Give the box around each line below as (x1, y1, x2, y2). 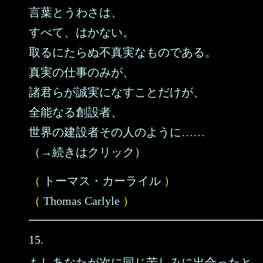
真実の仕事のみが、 (29, 66, 134, 79)
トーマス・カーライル (43, 174, 161, 187)
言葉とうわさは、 (29, 6, 123, 19)
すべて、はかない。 (29, 26, 134, 39)
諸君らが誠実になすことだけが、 (29, 86, 205, 99)
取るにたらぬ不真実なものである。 (29, 46, 217, 59)
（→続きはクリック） (29, 146, 146, 159)
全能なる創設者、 (29, 106, 123, 119)
